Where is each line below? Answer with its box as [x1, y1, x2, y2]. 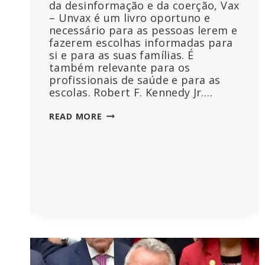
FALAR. [101, 184, 133, 196]
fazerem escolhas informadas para [49, 35, 233, 50]
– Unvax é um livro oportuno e [49, 11, 211, 25]
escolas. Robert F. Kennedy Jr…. [49, 85, 213, 100]
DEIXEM [101, 147, 135, 159]
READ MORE [49, 111, 102, 122]
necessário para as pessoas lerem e [49, 23, 238, 38]
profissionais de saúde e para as [49, 73, 221, 88]
